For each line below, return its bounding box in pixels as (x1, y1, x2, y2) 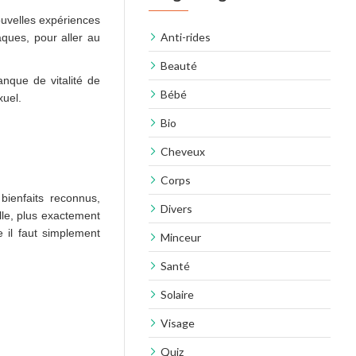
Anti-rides (161, 30, 211, 44)
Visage (161, 316, 195, 330)
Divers (161, 202, 192, 215)
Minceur (161, 230, 201, 244)
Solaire (161, 288, 194, 301)
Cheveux (161, 145, 205, 158)
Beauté (161, 59, 197, 72)
